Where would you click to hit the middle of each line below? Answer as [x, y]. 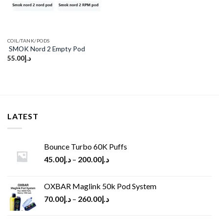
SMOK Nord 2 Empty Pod [46, 49]
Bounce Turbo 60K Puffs [86, 146]
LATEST [23, 116]
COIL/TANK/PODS [28, 40]
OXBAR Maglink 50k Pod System [100, 186]
